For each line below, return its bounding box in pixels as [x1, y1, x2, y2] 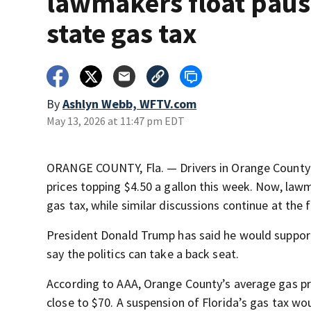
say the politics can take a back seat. [47, 246, 239, 262]
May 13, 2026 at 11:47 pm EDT [47, 114, 185, 128]
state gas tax [47, 16, 198, 51]
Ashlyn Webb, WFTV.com [62, 96, 197, 112]
